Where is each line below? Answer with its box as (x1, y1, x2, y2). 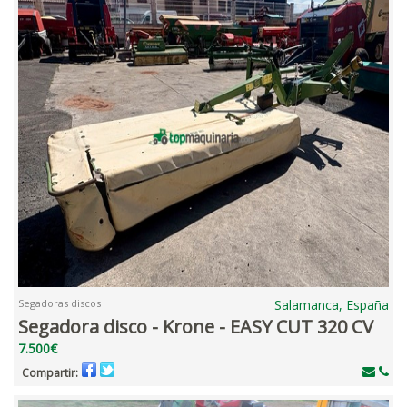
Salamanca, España (274, 296, 389, 314)
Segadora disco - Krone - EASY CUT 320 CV (18, 314, 373, 340)
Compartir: (22, 365, 78, 382)
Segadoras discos (18, 296, 101, 311)
